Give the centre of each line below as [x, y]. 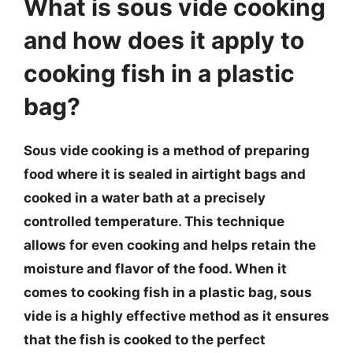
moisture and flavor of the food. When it [155, 269]
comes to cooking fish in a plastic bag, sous [168, 292]
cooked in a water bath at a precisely [145, 198]
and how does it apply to [164, 40]
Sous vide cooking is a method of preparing [167, 150]
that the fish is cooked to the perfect [145, 340]
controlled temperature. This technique [154, 221]
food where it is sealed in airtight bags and [165, 174]
